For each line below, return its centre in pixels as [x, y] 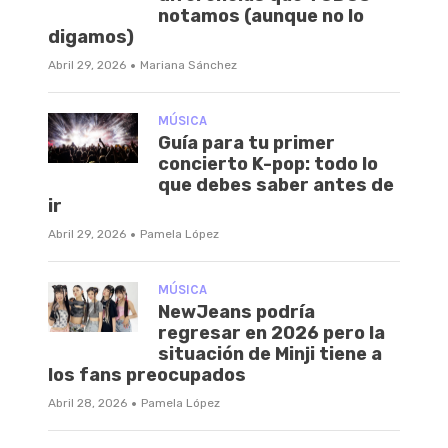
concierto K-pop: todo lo [268, 163]
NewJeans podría [236, 311]
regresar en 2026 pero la [271, 332]
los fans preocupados [147, 374]
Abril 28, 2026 [87, 402]
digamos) [91, 36]
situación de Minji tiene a [270, 353]
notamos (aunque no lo [261, 15]
